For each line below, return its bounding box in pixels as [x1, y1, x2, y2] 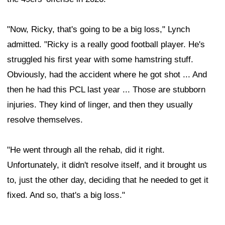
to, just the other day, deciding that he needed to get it [7, 175, 208, 185]
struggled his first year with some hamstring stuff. [7, 55, 193, 65]
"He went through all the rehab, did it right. [7, 145, 165, 155]
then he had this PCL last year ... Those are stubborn [7, 85, 205, 95]
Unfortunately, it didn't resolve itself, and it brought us [7, 160, 207, 170]
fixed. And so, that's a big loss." [7, 190, 125, 200]
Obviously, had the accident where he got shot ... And [7, 70, 207, 80]
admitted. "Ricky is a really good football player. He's [7, 40, 205, 50]
